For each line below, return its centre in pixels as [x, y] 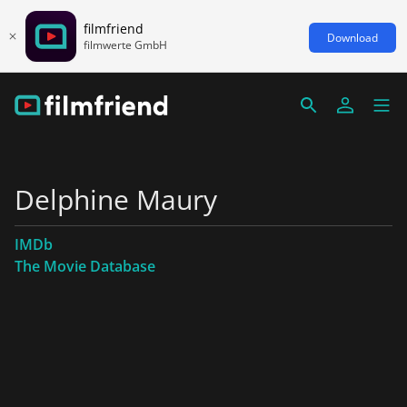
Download [352, 37]
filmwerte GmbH [125, 45]
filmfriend [114, 28]
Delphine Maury [116, 199]
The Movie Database [85, 266]
